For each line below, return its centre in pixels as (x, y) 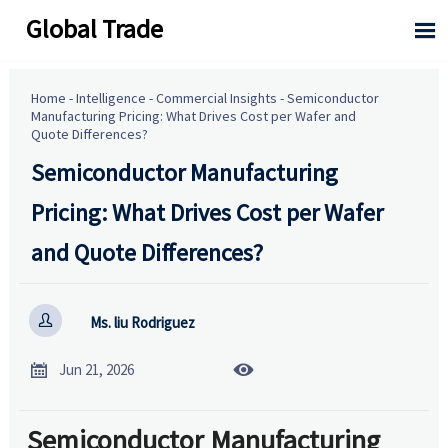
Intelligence (111, 97)
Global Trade (95, 28)
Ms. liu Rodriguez (142, 323)
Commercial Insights (217, 97)
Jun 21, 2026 (96, 370)
